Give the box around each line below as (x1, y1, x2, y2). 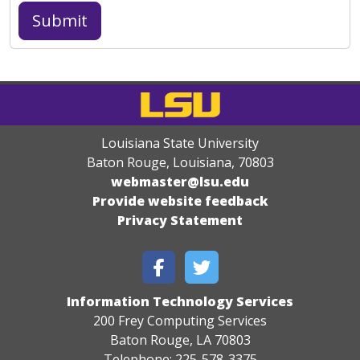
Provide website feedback (92, 192, 268, 210)
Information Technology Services (67, 292, 293, 310)
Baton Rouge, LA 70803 (109, 331, 251, 349)
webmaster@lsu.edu (111, 173, 249, 190)
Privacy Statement (117, 211, 243, 229)
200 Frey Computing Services (93, 312, 267, 329)
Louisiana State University (101, 134, 259, 152)
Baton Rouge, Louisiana (86, 153, 231, 171)
